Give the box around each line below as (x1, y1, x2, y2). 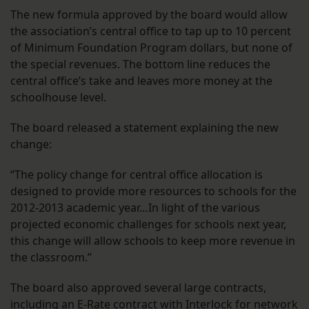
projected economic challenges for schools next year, (10, 217, 286, 232)
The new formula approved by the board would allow (10, 7, 288, 23)
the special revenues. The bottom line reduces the (10, 57, 270, 72)
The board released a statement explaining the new (10, 120, 279, 136)
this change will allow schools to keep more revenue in (10, 233, 295, 249)
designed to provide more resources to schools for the (10, 183, 297, 199)
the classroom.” (10, 250, 92, 266)
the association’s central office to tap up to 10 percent (10, 23, 291, 39)
